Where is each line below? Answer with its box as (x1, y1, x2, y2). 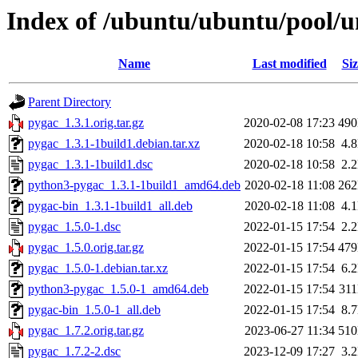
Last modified (252, 57, 327, 71)
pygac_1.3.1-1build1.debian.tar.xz (28, 137, 200, 151)
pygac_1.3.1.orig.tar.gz (28, 116, 144, 130)
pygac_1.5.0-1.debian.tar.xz (28, 261, 168, 276)
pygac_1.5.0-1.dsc (28, 220, 121, 234)
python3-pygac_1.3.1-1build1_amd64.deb (28, 178, 241, 193)
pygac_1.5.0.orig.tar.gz (28, 241, 144, 255)
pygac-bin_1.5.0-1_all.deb (28, 303, 161, 317)
